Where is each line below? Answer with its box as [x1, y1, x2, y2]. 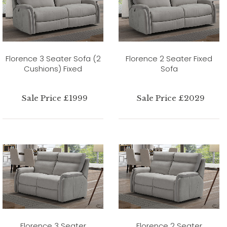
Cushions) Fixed [24, 63, 82, 74]
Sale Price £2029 [137, 93, 205, 103]
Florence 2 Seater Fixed [126, 53, 212, 64]
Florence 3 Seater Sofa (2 [5, 53, 101, 64]
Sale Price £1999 [22, 93, 88, 103]
